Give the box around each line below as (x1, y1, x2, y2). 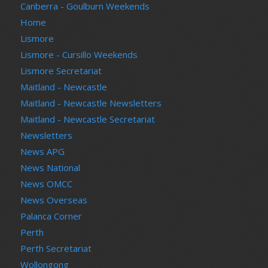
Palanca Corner (20, 209, 82, 222)
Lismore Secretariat (20, 64, 102, 77)
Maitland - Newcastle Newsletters (20, 96, 162, 109)
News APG (20, 145, 65, 157)
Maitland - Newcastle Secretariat (20, 112, 155, 125)
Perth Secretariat (20, 242, 92, 254)
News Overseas (20, 193, 87, 206)
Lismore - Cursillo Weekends (20, 48, 138, 60)
